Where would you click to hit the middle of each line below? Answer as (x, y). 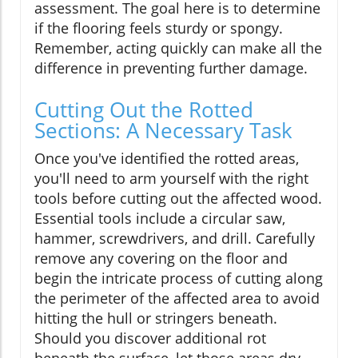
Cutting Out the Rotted (144, 110)
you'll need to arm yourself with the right (171, 179)
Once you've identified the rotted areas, (167, 159)
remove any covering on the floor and (161, 259)
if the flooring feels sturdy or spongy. (159, 28)
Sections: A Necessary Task (163, 131)
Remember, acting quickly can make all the (178, 48)
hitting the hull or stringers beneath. (156, 318)
